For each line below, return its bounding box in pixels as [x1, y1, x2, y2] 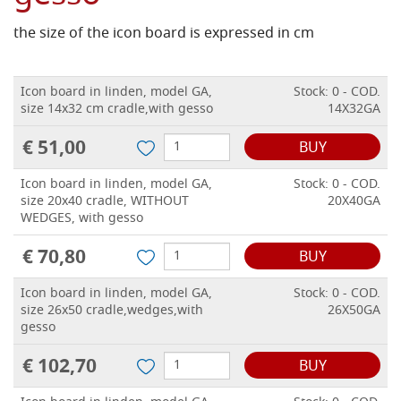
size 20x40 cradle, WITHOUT [21, 192, 189, 213]
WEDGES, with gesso [21, 209, 143, 230]
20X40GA [328, 192, 380, 213]
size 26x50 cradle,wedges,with [21, 301, 203, 322]
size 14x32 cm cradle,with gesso [21, 99, 213, 121]
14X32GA [328, 99, 380, 121]
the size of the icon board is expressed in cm [13, 22, 314, 47]
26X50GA [328, 301, 380, 322]
